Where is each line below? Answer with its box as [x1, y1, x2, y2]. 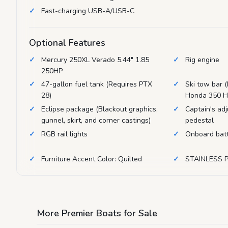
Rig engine [185, 54, 220, 65]
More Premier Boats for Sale [37, 207, 157, 219]
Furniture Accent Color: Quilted [41, 154, 142, 164]
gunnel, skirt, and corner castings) [41, 116, 151, 126]
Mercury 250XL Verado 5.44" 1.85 [41, 54, 149, 65]
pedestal [185, 116, 214, 126]
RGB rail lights [41, 129, 88, 139]
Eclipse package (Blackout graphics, [41, 104, 158, 115]
